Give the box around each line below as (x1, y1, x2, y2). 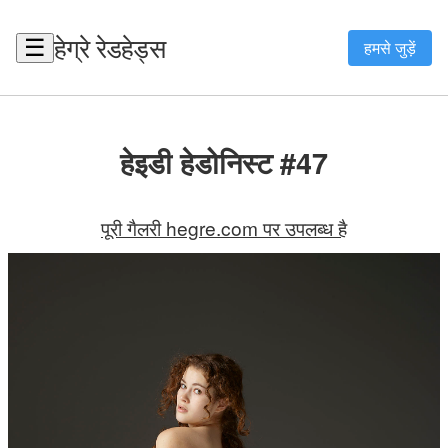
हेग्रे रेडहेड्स (54, 29, 165, 65)
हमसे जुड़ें (364, 35, 416, 59)
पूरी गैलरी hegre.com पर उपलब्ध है (101, 213, 347, 241)
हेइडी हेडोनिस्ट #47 (120, 141, 328, 183)
